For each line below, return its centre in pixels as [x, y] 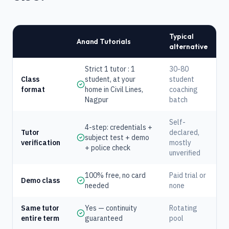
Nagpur [97, 100]
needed [97, 186]
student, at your [110, 79]
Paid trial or [188, 175]
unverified [185, 153]
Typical [182, 36]
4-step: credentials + [119, 127]
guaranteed [104, 218]
